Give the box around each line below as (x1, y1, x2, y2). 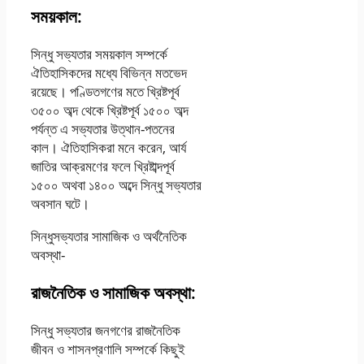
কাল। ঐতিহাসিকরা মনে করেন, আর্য (31, 138, 186, 158)
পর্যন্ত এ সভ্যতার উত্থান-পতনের (31, 119, 175, 139)
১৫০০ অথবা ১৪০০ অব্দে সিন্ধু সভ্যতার (31, 175, 201, 195)
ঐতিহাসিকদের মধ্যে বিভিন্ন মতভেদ (31, 63, 187, 83)
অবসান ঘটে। (31, 194, 89, 214)
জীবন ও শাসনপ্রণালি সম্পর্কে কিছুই (31, 340, 185, 359)
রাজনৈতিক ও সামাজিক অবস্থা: (31, 281, 196, 305)
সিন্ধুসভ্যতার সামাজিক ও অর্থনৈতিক (31, 227, 187, 246)
